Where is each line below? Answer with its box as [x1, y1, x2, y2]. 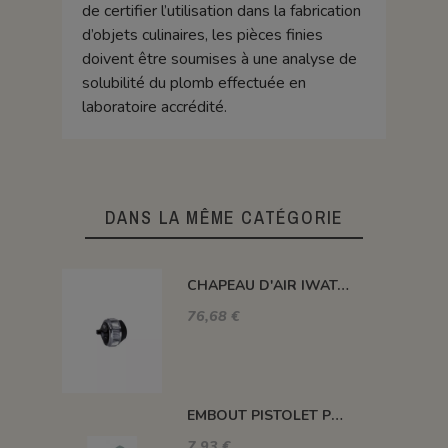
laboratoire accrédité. [81, 95, 227, 118]
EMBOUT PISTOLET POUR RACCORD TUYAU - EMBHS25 [330, 405, 343, 425]
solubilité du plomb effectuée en [81, 71, 306, 94]
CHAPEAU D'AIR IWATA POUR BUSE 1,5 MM [336, 275, 349, 295]
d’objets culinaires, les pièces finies [81, 23, 323, 46]
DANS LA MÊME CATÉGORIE [104, 204, 344, 230]
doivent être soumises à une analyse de [81, 47, 357, 70]
